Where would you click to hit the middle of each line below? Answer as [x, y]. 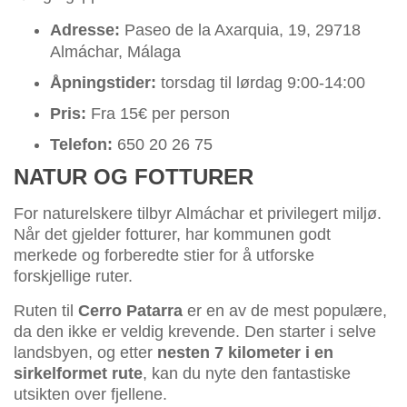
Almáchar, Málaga [115, 52]
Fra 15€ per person [158, 114]
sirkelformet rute [78, 374]
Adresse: [85, 30]
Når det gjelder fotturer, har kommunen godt [172, 235]
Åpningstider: [103, 83]
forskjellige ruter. [73, 277]
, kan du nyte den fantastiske [247, 374]
